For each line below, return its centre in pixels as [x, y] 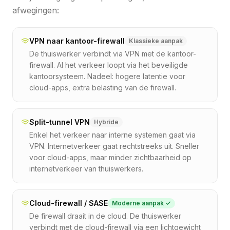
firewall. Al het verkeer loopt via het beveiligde [109, 65]
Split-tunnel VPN [60, 122]
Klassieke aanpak [156, 41]
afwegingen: [36, 10]
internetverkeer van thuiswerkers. [86, 168]
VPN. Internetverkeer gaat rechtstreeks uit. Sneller [114, 146]
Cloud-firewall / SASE [69, 203]
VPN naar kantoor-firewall [77, 41]
